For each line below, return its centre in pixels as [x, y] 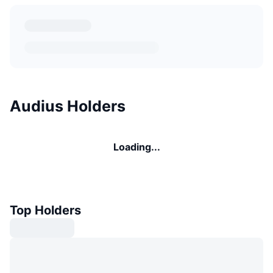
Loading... [136, 147]
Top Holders [45, 210]
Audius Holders [68, 106]
